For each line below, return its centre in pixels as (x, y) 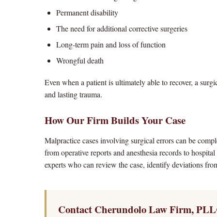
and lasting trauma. (73, 94)
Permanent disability (87, 12)
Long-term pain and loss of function (111, 44)
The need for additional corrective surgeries (122, 28)
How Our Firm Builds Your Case (115, 120)
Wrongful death (80, 60)
